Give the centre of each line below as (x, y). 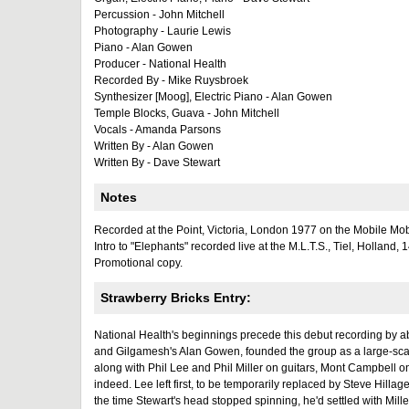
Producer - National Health (160, 64)
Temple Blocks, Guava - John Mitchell (187, 113)
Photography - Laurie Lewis (163, 31)
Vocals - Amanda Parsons (157, 130)
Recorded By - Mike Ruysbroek (171, 80)
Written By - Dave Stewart (157, 163)
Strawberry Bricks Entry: (178, 298)
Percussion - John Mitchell (159, 15)
